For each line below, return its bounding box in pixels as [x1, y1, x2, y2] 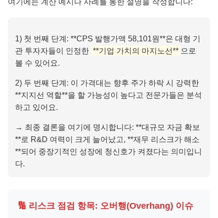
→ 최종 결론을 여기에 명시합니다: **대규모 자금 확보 [15, 123, 200, 131]
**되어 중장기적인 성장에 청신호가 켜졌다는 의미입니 [15, 147, 202, 156]
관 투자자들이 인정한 [15, 46, 91, 55]
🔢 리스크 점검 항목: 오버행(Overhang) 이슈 [18, 200, 193, 211]
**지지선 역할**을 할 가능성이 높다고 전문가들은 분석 [15, 91, 202, 99]
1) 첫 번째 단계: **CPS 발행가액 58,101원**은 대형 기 [15, 34, 200, 43]
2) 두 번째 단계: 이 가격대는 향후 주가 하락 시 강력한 [15, 78, 199, 87]
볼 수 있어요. [15, 58, 60, 67]
